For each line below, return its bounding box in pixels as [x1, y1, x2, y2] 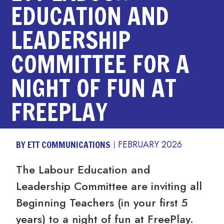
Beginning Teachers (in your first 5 [16, 194, 188, 211]
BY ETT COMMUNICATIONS [16, 138, 111, 151]
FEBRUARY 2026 [118, 138, 182, 151]
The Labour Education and [16, 161, 150, 178]
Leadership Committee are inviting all [16, 178, 202, 194]
